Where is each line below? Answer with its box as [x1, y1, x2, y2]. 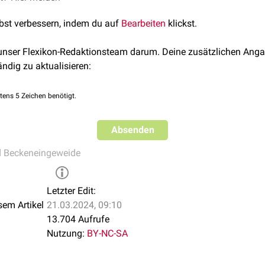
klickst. [166, 18, 197, 29]
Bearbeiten [121, 18, 166, 29]
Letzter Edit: [47, 185, 96, 196]
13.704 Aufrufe [47, 214, 109, 225]
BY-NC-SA [87, 228, 128, 239]
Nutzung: [47, 228, 85, 239]
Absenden [111, 124, 154, 135]
